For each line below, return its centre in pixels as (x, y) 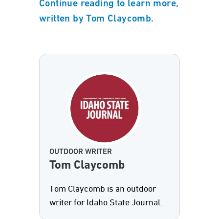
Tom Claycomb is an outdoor (103, 189)
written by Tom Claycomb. (97, 19)
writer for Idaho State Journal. (106, 203)
